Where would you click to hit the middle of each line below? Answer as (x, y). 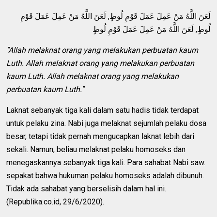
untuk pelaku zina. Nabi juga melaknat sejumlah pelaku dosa (107, 123)
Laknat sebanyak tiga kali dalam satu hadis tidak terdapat (103, 110)
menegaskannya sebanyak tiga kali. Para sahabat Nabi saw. (106, 162)
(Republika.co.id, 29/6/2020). (55, 201)
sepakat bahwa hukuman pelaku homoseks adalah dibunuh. (105, 175)
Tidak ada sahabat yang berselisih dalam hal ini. (86, 188)
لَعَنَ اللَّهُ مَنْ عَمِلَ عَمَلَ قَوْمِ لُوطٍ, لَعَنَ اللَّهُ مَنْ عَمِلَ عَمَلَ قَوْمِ (115, 16)
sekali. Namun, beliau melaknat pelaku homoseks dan (96, 149)
